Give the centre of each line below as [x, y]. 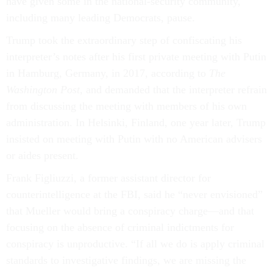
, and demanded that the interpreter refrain [173, 90]
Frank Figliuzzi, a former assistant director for [108, 178]
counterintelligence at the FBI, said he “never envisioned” [134, 194]
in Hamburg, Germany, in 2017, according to [108, 73]
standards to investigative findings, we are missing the [126, 260]
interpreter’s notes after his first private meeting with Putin [136, 57]
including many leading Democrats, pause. [101, 18]
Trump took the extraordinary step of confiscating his [124, 40]
